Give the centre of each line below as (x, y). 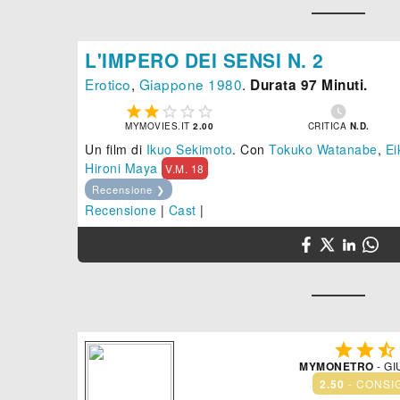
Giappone (171, 84)
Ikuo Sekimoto (189, 150)
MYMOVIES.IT (159, 126)
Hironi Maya (121, 168)
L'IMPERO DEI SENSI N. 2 (204, 60)
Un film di (116, 150)
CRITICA (329, 126)
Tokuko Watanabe (323, 150)
